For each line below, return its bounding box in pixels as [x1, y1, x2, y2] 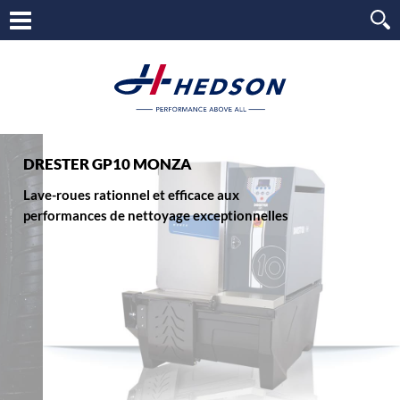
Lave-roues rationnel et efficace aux [22, 186, 239, 203]
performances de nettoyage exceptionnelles [22, 206, 288, 223]
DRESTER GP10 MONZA [22, 154, 192, 173]
